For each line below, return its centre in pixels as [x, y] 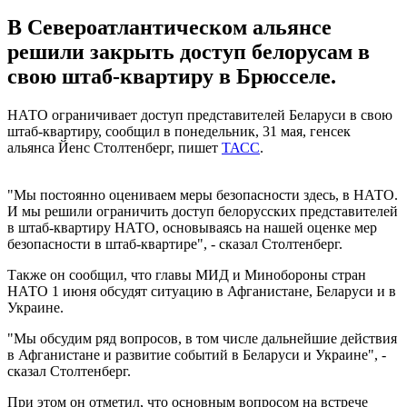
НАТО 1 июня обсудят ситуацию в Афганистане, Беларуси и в [202, 291]
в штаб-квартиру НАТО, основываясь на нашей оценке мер [192, 227]
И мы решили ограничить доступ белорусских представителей [203, 211]
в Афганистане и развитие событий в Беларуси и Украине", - [197, 354]
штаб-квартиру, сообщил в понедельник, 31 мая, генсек [179, 131]
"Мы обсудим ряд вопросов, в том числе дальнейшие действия [202, 338]
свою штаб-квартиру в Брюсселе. [172, 76]
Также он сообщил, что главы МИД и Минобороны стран [187, 274]
